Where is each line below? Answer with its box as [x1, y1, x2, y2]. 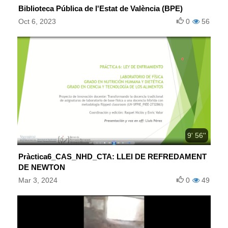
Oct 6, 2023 [18, 17, 56, 25]
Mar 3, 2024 [18, 176, 58, 185]
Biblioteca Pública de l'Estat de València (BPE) [18, 4, 183, 13]
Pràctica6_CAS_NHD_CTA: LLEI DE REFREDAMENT [18, 152, 207, 161]
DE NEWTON [18, 163, 65, 172]
